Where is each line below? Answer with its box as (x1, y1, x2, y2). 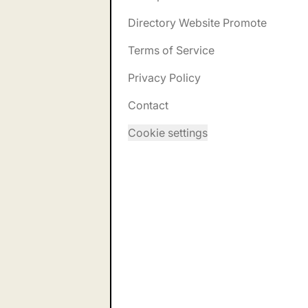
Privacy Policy (128, 71, 201, 85)
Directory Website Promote (128, 16, 267, 30)
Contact (128, 98, 168, 112)
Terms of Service (128, 43, 214, 57)
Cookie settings (128, 126, 208, 140)
